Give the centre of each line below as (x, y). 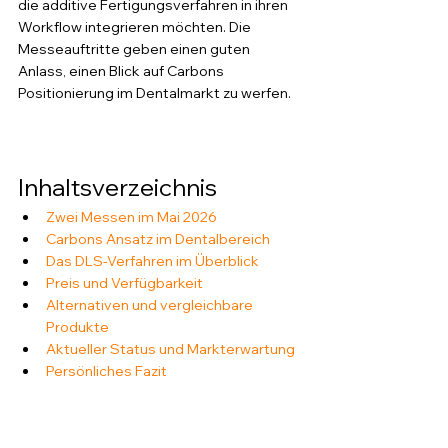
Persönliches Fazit (106, 371)
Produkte (77, 327)
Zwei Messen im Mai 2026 (131, 217)
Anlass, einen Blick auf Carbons (122, 71)
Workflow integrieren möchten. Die (136, 27)
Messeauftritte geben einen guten (135, 49)
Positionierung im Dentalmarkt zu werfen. (154, 93)
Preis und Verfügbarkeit (124, 283)
